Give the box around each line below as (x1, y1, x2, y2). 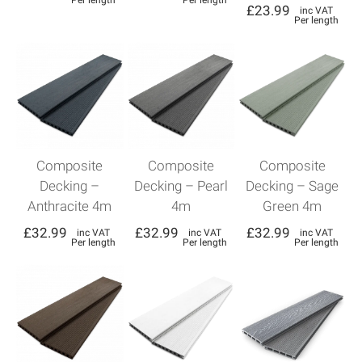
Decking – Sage (246, 177, 339, 194)
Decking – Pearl (133, 177, 228, 194)
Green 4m (263, 197, 322, 214)
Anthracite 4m (27, 197, 112, 214)
